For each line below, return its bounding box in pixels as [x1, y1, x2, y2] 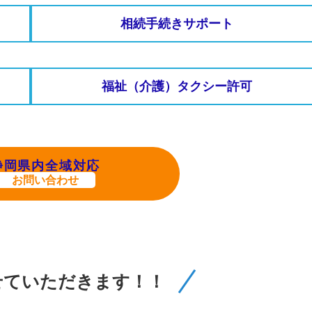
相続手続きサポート [120, 17, 233, 31]
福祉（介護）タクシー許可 [102, 79, 252, 94]
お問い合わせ [12, 173, 79, 187]
